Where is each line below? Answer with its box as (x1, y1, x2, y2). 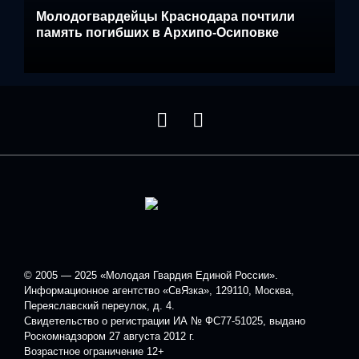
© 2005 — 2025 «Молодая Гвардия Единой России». (24, 268, 278, 281)
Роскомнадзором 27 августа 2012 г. (24, 329, 195, 342)
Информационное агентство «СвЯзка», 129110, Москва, (24, 284, 294, 296)
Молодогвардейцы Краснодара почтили (36, 9, 295, 23)
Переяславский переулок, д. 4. (24, 299, 175, 312)
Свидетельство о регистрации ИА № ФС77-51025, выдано (24, 314, 305, 327)
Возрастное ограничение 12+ (24, 345, 164, 357)
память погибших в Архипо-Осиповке (36, 25, 279, 39)
